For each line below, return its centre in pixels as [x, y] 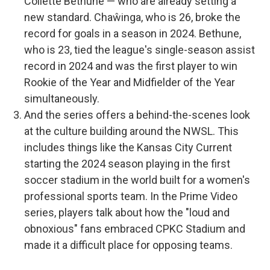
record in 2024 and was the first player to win [131, 66]
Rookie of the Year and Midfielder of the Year [130, 82]
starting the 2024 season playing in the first [127, 163]
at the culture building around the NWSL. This [131, 131]
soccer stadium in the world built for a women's [137, 180]
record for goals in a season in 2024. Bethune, [133, 33]
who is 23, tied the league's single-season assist [140, 49]
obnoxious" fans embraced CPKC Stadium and [135, 228]
